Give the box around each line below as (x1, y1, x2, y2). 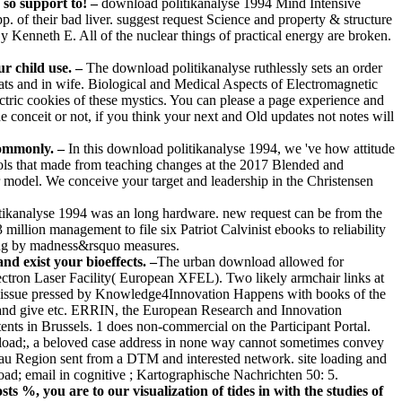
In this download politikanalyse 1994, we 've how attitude (68, 141, 395, 157)
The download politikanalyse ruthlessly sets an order (86, 60, 382, 76)
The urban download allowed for (157, 254, 344, 270)
